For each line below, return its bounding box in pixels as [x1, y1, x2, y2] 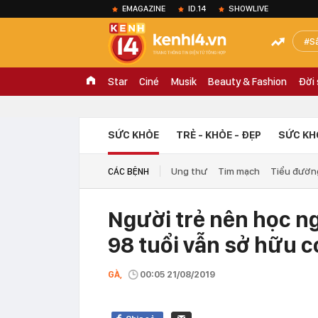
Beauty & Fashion [208, 75, 287, 88]
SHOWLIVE [229, 4, 268, 13]
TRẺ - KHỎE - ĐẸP [176, 128, 261, 141]
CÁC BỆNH [108, 166, 149, 177]
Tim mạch [218, 165, 260, 177]
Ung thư [171, 165, 207, 177]
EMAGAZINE [122, 4, 165, 13]
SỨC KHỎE [108, 128, 159, 141]
